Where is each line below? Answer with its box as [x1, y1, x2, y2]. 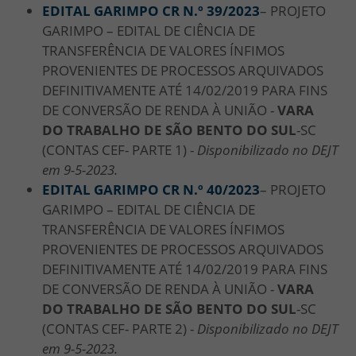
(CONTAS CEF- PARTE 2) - [42, 319, 197, 338]
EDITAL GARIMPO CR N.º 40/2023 [42, 180, 260, 199]
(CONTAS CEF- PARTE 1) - [42, 140, 197, 159]
